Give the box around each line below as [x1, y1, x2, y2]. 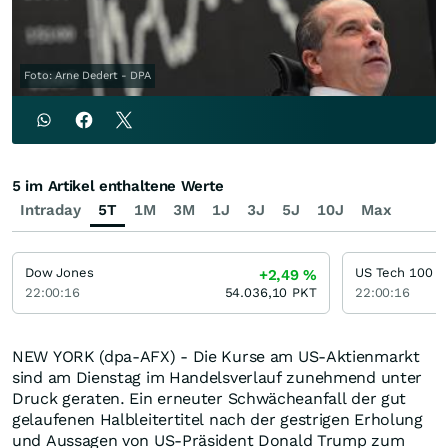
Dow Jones [25, 265, 94, 281]
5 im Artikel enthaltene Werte [12, 177, 224, 196]
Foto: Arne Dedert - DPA [24, 69, 151, 83]
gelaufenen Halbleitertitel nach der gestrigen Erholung [12, 410, 423, 430]
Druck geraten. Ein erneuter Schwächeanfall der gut [12, 389, 407, 409]
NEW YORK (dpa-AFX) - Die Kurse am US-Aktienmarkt [12, 347, 420, 367]
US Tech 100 [355, 265, 433, 281]
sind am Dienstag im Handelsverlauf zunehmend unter [12, 368, 423, 388]
